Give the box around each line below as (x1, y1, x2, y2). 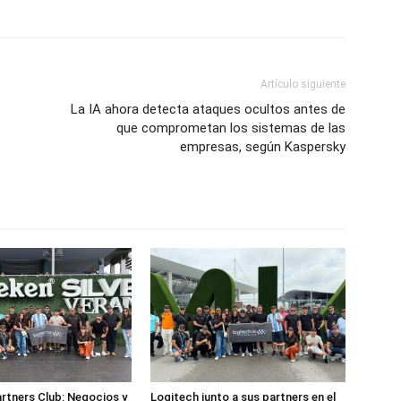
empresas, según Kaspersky (180, 139, 346, 156)
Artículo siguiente (260, 78, 346, 91)
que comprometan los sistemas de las (116, 120, 346, 137)
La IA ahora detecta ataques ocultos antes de (71, 101, 346, 118)
